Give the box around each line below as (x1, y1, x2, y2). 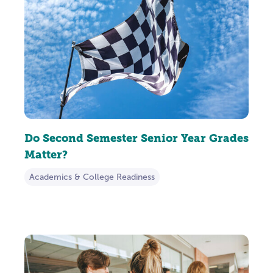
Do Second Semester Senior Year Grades (24, 131, 249, 144)
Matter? (24, 147, 68, 161)
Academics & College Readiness (29, 172, 155, 182)
